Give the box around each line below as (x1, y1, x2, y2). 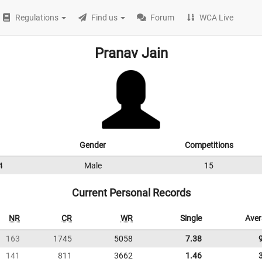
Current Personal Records (71, 187, 191, 199)
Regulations (15, 13, 59, 22)
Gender (80, 140, 106, 150)
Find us (91, 13, 118, 22)
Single (180, 213, 202, 223)
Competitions (184, 140, 233, 150)
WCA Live (199, 13, 234, 22)
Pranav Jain (94, 45, 168, 61)
